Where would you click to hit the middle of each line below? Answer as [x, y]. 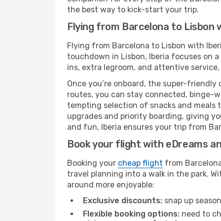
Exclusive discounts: [123, 201]
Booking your [92, 163]
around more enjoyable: [111, 185]
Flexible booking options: [131, 214]
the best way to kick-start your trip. [133, 10]
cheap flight [140, 163]
